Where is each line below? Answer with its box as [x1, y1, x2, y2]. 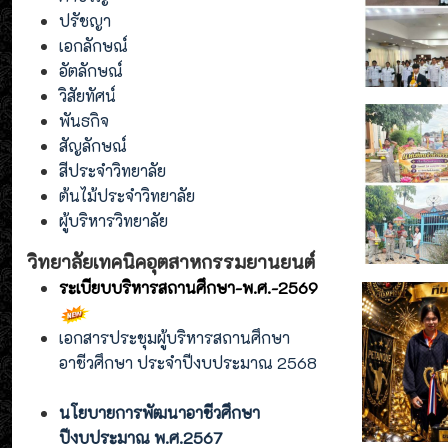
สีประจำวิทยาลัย [59, 159, 166, 181]
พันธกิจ [59, 109, 109, 131]
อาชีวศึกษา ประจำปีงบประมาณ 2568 [59, 352, 325, 374]
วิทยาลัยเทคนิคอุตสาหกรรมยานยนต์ [27, 248, 315, 274]
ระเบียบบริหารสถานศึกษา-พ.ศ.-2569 [59, 276, 318, 298]
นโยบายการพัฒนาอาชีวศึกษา [59, 402, 260, 424]
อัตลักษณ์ [59, 59, 123, 81]
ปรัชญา [59, 9, 111, 31]
